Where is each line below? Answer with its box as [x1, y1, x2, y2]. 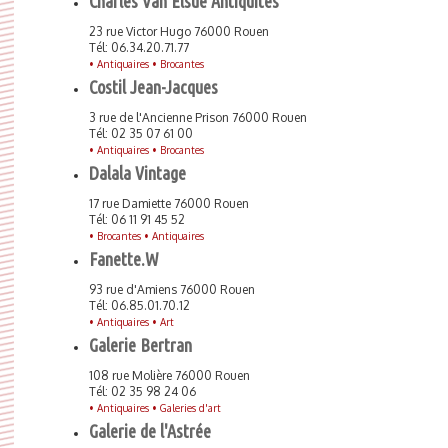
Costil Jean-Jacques [89, 77, 218, 97]
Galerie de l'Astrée [89, 421, 211, 441]
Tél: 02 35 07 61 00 [89, 126, 193, 141]
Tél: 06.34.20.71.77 [89, 40, 189, 55]
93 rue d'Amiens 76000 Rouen [89, 282, 255, 297]
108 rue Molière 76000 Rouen [89, 368, 250, 383]
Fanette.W [89, 249, 159, 269]
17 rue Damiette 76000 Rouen [89, 196, 249, 211]
